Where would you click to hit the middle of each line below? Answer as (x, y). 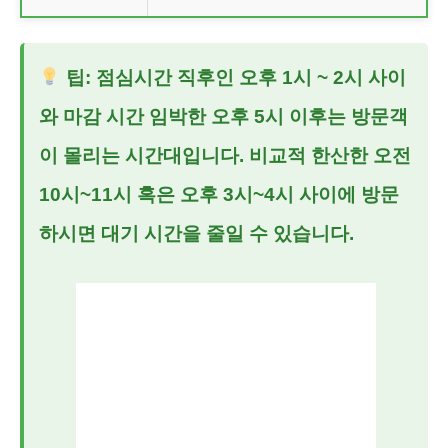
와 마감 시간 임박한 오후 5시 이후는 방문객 (223, 116)
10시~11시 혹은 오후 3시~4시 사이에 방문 (219, 194)
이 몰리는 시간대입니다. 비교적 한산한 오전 (225, 155)
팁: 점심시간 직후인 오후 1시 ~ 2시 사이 (233, 77)
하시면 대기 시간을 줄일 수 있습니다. (196, 233)
